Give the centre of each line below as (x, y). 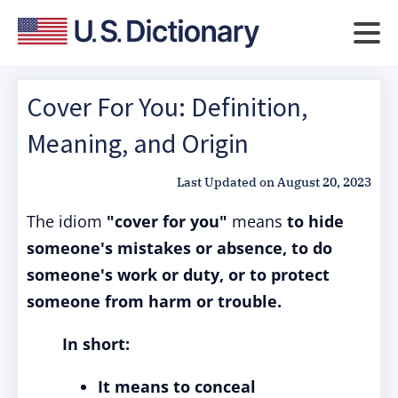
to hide (315, 221)
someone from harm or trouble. (154, 301)
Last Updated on (226, 182)
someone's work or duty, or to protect (178, 275)
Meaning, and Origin (138, 143)
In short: (96, 344)
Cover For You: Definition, (167, 107)
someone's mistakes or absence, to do (179, 248)
